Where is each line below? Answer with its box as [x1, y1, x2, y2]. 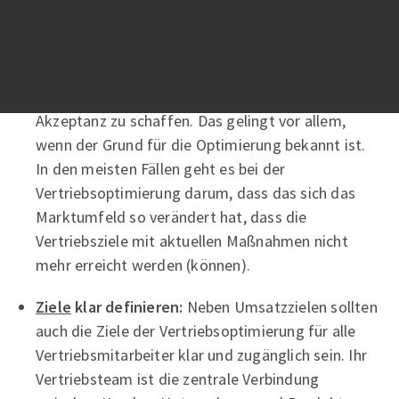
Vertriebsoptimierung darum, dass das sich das [36, 182, 356, 203]
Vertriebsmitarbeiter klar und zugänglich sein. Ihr [36, 344, 368, 365]
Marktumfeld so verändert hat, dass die [36, 206, 307, 227]
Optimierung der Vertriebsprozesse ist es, [36, 85, 319, 107]
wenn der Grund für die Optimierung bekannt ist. [36, 134, 366, 155]
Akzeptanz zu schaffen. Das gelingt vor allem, [36, 110, 346, 131]
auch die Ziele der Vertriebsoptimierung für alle [36, 320, 356, 341]
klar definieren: [71, 296, 187, 317]
